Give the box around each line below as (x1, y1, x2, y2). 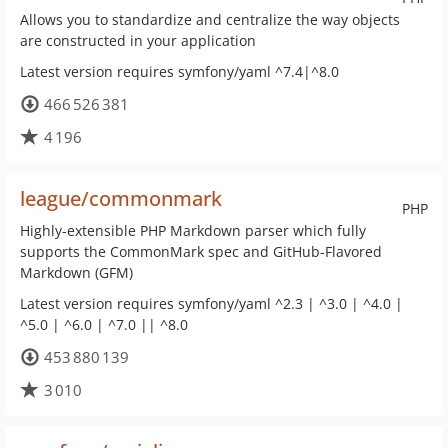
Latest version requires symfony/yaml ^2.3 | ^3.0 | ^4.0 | (20, 294, 403, 313)
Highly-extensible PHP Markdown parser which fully (20, 221, 366, 240)
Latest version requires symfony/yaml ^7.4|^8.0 (20, 62, 339, 81)
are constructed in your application (20, 31, 256, 50)
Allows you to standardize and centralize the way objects (20, 10, 400, 29)
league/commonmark (20, 185, 222, 212)
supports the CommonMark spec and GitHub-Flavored (20, 242, 382, 261)
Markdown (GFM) (20, 263, 133, 282)
